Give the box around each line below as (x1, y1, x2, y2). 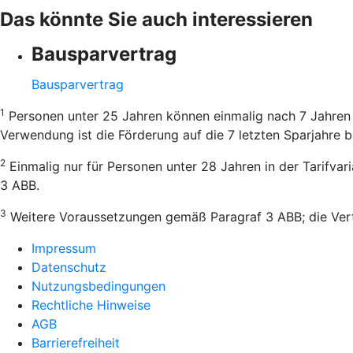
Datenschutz (32, 259, 106, 275)
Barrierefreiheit (32, 335, 120, 351)
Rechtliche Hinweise (32, 297, 150, 313)
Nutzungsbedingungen (32, 278, 165, 294)
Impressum (32, 240, 96, 256)
